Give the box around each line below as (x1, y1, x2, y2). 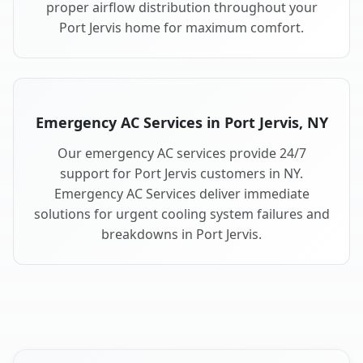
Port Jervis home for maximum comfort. (59, 19, 304, 37)
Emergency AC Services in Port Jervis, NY (35, 113, 328, 133)
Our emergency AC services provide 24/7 (57, 144, 306, 163)
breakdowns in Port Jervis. (101, 225, 262, 244)
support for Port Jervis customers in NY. (60, 164, 303, 183)
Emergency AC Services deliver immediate (53, 185, 310, 203)
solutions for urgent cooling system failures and (33, 205, 330, 224)
